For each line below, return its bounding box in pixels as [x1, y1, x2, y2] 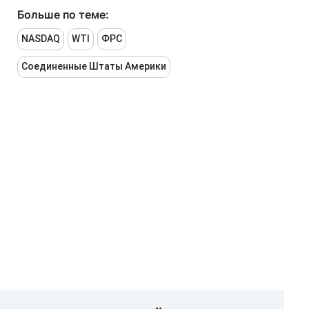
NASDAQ [21, 33, 60, 44]
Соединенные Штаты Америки [21, 61, 166, 72]
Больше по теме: [17, 8, 109, 21]
